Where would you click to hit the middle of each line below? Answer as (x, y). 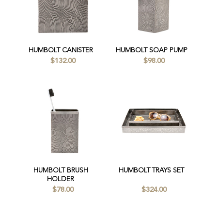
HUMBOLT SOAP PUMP (151, 50)
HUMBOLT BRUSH (61, 170)
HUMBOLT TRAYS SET (152, 170)
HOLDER (61, 179)
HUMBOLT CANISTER (61, 50)
